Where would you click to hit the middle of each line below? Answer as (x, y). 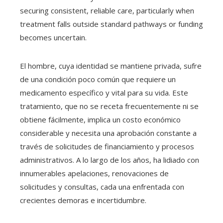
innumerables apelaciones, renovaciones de (94, 173)
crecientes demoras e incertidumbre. (83, 200)
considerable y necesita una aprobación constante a (108, 133)
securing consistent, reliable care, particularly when (107, 10)
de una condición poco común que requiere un (98, 79)
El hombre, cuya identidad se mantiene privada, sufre (111, 65)
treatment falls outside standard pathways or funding (111, 24)
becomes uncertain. (53, 37)
